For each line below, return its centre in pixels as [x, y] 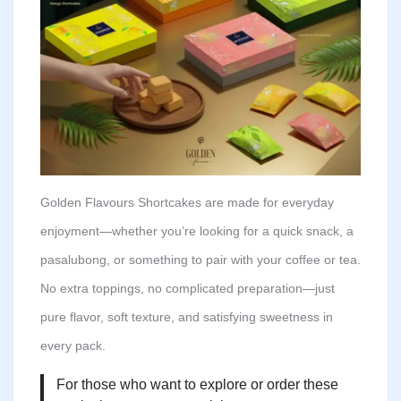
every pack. [73, 345]
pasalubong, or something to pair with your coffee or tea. [200, 259]
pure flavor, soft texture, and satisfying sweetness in [187, 316]
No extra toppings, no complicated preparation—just [188, 288]
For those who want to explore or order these [197, 384]
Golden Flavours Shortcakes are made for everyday [187, 202]
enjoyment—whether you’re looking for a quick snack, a [197, 230]
